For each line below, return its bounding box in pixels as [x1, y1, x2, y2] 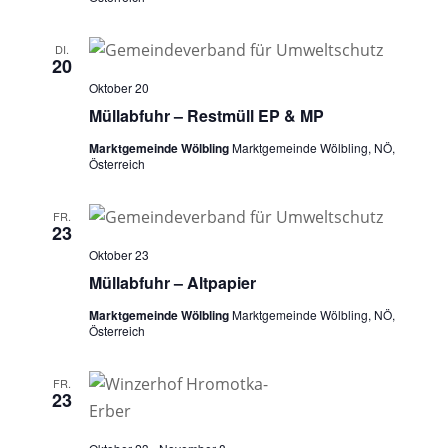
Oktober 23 [88, 245, 149, 263]
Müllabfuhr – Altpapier [88, 270, 256, 294]
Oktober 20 [88, 78, 149, 96]
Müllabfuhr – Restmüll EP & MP [88, 103, 324, 127]
